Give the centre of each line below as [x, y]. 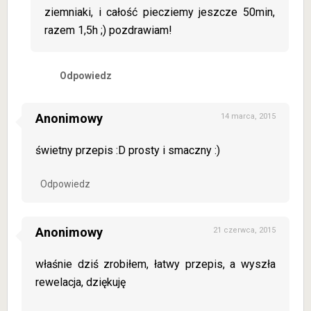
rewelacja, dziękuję [81, 282]
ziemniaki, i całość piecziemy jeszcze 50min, [160, 12]
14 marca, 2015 [248, 116]
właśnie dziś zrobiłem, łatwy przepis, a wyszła [155, 264]
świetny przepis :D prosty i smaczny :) [128, 150]
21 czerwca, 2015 [244, 230]
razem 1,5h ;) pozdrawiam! [108, 30]
